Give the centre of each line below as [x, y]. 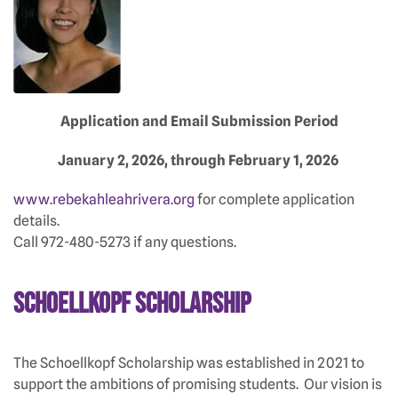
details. [36, 220]
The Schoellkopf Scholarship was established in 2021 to [189, 362]
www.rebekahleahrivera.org [104, 199]
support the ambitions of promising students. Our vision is [198, 384]
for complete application [275, 199]
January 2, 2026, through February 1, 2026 [183, 160]
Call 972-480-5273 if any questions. [125, 242]
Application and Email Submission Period [199, 121]
